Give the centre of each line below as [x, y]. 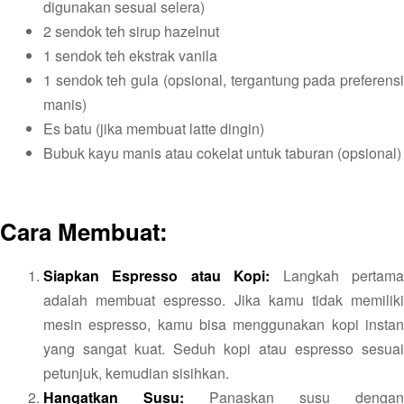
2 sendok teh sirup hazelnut [131, 32]
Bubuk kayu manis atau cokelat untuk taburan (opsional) [222, 153]
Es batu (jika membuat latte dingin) [154, 129]
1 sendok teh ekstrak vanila [130, 56]
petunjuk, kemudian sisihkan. [136, 372]
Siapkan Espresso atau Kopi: [157, 275]
